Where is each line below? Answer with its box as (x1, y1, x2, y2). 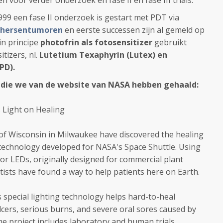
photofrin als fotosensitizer (40, 37, 152, 48)
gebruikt (152, 37, 187, 48)
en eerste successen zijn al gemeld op (63, 24, 205, 35)
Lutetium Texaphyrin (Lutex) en (39, 49, 167, 60)
